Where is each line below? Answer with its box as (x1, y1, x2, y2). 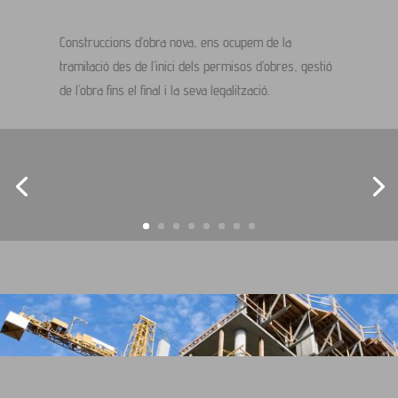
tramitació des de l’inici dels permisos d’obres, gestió (60, 58, 333, 76)
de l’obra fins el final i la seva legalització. (60, 82, 270, 99)
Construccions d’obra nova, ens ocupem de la (60, 34, 292, 52)
